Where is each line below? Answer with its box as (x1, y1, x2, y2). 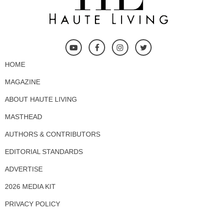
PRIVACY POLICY (5, 200, 60, 208)
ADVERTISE (5, 165, 43, 173)
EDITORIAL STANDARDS (5, 147, 83, 155)
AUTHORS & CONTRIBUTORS (5, 130, 100, 138)
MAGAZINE (5, 77, 40, 86)
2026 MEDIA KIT (5, 182, 56, 190)
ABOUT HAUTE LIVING (5, 95, 77, 103)
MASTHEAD (5, 112, 42, 121)
